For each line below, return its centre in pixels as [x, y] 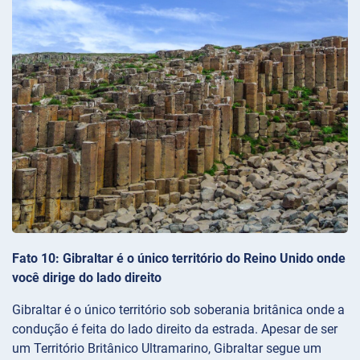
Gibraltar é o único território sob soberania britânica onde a [178, 310]
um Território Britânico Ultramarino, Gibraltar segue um [167, 349]
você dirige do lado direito [87, 278]
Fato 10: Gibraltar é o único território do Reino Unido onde [179, 259]
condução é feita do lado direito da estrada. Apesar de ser [175, 329]
